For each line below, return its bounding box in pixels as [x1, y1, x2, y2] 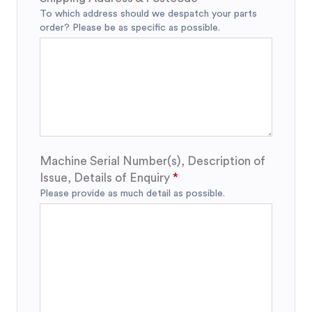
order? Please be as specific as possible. [40, 23, 220, 33]
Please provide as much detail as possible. [40, 189, 225, 198]
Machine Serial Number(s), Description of [40, 155, 265, 167]
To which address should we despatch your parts [40, 9, 257, 19]
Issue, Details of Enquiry [40, 172, 170, 184]
